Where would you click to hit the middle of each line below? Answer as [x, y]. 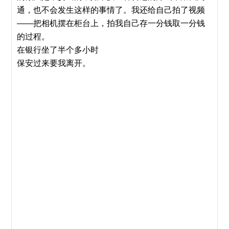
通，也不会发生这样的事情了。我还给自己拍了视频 [111, 10]
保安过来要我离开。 [54, 63]
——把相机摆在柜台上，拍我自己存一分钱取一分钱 [111, 23]
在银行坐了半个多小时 [58, 50]
